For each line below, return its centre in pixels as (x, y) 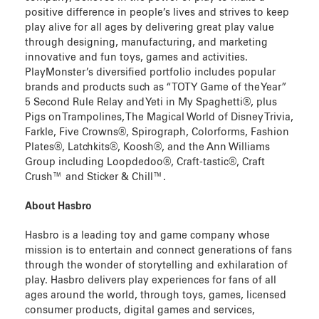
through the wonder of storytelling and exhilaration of (156, 265)
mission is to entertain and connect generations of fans (158, 250)
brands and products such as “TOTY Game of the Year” (156, 88)
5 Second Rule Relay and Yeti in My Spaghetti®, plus (151, 103)
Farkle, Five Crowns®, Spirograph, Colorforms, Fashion (157, 133)
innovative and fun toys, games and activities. (136, 58)
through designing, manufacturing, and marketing (146, 43)
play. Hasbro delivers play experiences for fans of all (151, 280)
